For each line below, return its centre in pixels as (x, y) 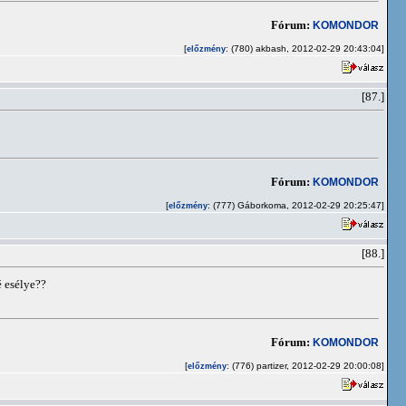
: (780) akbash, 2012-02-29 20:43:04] (305, 48)
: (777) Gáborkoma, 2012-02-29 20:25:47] (296, 205)
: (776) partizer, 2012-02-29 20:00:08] (305, 366)
